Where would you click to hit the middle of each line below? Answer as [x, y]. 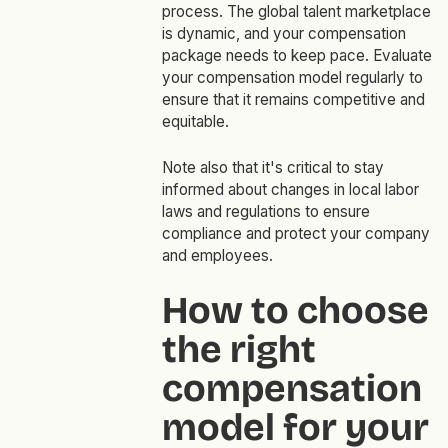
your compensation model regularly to [292, 78]
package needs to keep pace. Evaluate [296, 56]
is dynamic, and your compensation [283, 34]
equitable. [197, 122]
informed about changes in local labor [290, 190]
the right [238, 350]
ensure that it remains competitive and [293, 100]
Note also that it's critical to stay [272, 168]
